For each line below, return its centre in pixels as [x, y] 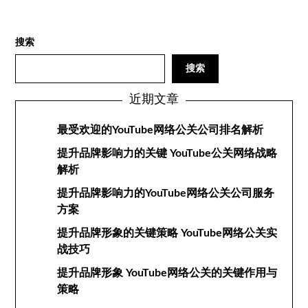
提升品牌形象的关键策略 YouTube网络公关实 [167, 233]
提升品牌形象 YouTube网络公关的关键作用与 [167, 273]
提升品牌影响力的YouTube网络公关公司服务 [166, 193]
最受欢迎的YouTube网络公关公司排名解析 [161, 130]
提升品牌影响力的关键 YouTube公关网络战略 [167, 153]
